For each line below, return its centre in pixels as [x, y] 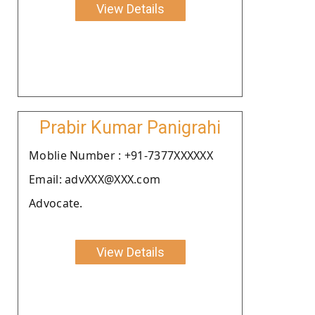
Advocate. [56, 203]
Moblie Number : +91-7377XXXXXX [121, 155]
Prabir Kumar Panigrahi [130, 127]
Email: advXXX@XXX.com [95, 179]
